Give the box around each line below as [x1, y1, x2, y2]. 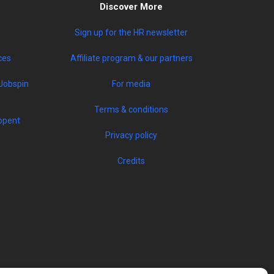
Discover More [100, 1, 163, 13]
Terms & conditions [94, 105, 169, 115]
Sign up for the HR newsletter [75, 28, 188, 38]
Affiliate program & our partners [70, 53, 193, 64]
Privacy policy [105, 130, 158, 141]
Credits [117, 156, 146, 166]
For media [112, 79, 151, 89]
